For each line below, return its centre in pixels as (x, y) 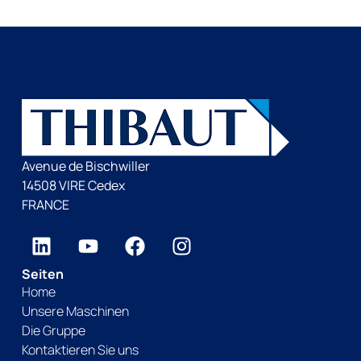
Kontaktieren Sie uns (80, 349)
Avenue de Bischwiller (85, 166)
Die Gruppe (53, 330)
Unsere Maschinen (75, 311)
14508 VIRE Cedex (73, 186)
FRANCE (45, 205)
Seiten (42, 274)
